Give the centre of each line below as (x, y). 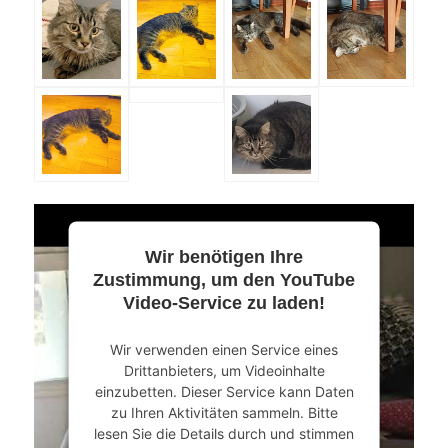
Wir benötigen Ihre (223, 256)
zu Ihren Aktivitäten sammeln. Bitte (224, 412)
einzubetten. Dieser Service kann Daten (224, 391)
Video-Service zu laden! (223, 302)
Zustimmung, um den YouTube (223, 279)
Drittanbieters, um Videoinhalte (224, 370)
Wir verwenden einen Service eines (223, 349)
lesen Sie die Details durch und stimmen (223, 433)
